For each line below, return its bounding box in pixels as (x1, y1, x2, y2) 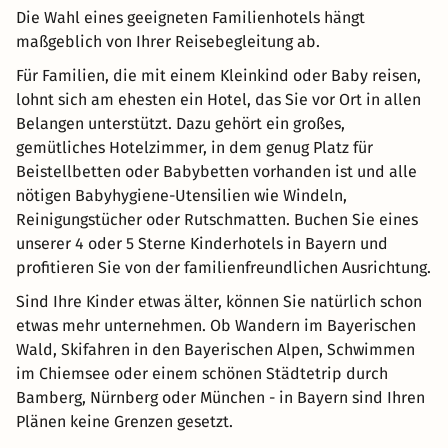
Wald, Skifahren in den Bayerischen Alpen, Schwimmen (16, 340, 415, 360)
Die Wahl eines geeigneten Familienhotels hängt (16, 8, 365, 28)
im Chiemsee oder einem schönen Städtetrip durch (16, 364, 388, 384)
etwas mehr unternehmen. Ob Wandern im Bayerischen (16, 316, 416, 336)
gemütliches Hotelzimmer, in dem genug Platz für (16, 138, 373, 158)
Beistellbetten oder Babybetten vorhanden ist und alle (16, 162, 417, 182)
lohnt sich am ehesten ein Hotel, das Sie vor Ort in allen (16, 90, 421, 110)
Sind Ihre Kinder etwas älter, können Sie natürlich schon (16, 292, 422, 312)
